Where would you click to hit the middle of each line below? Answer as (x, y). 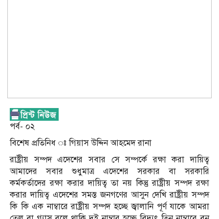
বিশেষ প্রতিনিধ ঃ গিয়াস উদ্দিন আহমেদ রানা (81, 143)
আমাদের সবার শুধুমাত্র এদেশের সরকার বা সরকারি (109, 172)
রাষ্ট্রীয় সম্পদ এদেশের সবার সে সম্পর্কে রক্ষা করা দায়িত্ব (109, 160)
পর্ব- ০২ (22, 127)
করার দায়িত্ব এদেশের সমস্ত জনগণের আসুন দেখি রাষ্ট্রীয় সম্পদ (109, 195)
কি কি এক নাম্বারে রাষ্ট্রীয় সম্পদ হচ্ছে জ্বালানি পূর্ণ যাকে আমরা (109, 207)
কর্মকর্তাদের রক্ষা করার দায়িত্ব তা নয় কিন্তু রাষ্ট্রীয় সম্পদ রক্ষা (109, 183)
